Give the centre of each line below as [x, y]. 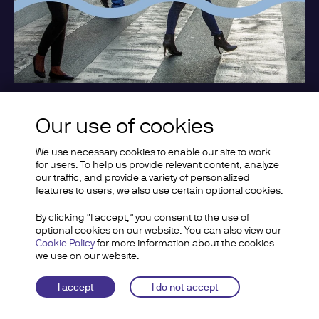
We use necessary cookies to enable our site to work [153, 152]
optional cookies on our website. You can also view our [158, 230]
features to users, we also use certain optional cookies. [159, 190]
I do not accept [185, 287]
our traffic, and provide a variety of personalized [143, 177]
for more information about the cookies [184, 243]
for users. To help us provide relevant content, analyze [157, 164]
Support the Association [115, 129]
